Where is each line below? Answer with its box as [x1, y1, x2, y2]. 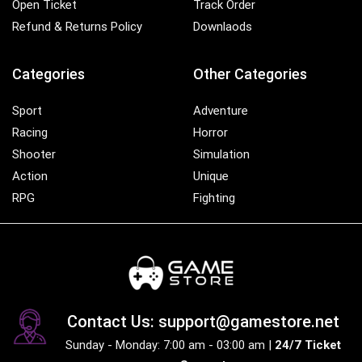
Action [12, 168, 48, 183]
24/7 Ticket [274, 337, 341, 352]
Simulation [193, 146, 250, 162]
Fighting [193, 190, 235, 205]
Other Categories [193, 65, 307, 82]
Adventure [193, 103, 248, 118]
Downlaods [193, 19, 252, 34]
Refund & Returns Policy [12, 19, 142, 34]
